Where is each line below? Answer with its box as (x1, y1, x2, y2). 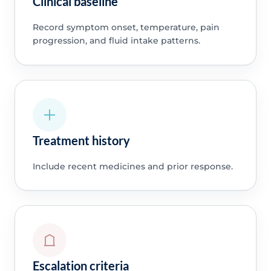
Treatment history (32, 132, 130, 148)
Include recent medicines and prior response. (32, 160, 233, 172)
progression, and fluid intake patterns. (32, 35, 200, 47)
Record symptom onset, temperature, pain (32, 22, 220, 33)
